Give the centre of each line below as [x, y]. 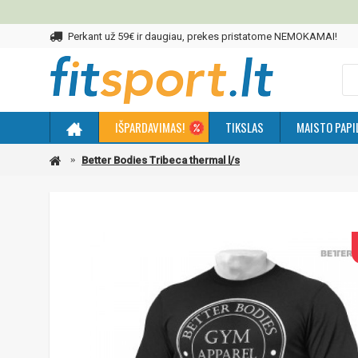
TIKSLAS [245, 127]
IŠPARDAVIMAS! [150, 127]
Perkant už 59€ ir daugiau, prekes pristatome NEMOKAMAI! [203, 36]
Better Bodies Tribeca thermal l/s [161, 160]
